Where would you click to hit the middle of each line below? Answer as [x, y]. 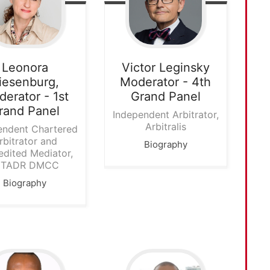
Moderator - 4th [166, 82]
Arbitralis [165, 126]
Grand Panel [165, 96]
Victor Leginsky [165, 67]
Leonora [25, 67]
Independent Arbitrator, [165, 114]
